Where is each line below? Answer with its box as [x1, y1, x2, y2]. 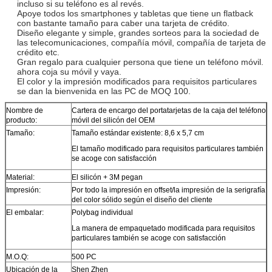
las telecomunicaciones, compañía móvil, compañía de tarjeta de [17, 37, 266, 47]
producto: [6, 115, 37, 124]
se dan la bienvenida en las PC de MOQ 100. [17, 86, 191, 96]
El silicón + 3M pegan [72, 172, 143, 182]
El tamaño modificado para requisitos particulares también [72, 144, 263, 153]
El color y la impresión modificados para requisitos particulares [17, 76, 257, 86]
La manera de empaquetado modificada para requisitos [72, 223, 255, 233]
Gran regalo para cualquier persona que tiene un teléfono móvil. [17, 56, 263, 67]
